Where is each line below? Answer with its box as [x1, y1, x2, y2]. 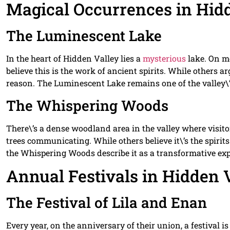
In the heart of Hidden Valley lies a [6, 53, 143, 64]
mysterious [143, 53, 186, 64]
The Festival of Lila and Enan [6, 193, 207, 212]
